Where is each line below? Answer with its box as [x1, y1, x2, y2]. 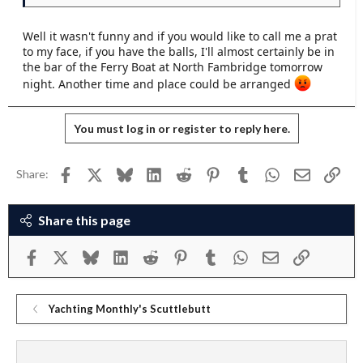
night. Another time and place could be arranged [23, 75, 294, 92]
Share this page [37, 211, 130, 228]
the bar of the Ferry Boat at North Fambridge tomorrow [23, 59, 322, 75]
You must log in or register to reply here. [73, 121, 290, 135]
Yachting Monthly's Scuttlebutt [48, 302, 211, 316]
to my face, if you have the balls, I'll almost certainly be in [23, 44, 335, 60]
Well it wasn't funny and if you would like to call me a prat [23, 28, 337, 45]
